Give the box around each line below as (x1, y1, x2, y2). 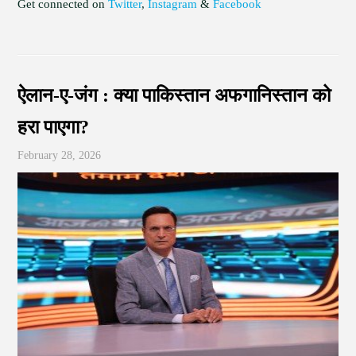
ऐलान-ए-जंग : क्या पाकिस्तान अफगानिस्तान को (17, 85, 331, 106)
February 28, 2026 (17, 149, 102, 161)
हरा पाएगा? (17, 117, 90, 137)
